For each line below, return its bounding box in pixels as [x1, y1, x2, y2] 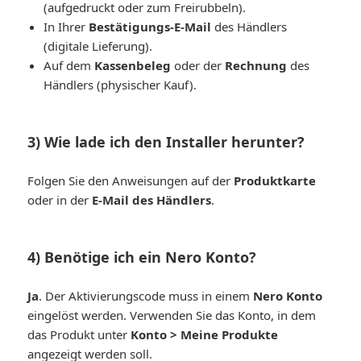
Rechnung [225, 56, 288, 73]
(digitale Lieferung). [44, 37, 153, 54]
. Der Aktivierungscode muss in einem [39, 287, 254, 304]
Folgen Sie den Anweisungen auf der [27, 172, 234, 189]
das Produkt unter [27, 326, 131, 342]
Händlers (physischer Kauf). [44, 76, 197, 93]
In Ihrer [44, 18, 89, 35]
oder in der [27, 191, 93, 208]
